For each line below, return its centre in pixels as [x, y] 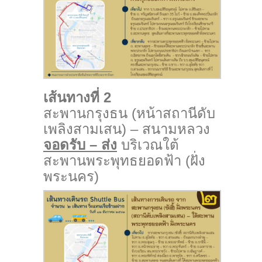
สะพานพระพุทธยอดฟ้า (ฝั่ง [124, 160]
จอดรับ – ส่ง [80, 144]
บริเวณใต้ [148, 144]
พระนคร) [71, 176]
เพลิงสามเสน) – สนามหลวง [127, 129]
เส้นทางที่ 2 [77, 97]
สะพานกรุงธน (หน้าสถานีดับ [129, 113]
